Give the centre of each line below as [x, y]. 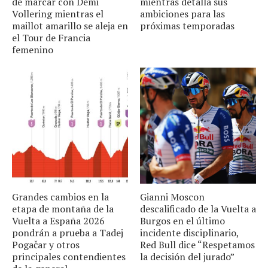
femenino [33, 50]
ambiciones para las [182, 14]
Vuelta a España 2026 [58, 221]
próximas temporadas [187, 26]
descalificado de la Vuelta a [198, 209]
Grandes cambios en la [60, 197]
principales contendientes [69, 257]
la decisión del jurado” [187, 257]
